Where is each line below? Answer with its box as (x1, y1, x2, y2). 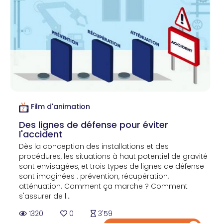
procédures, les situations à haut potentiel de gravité (19, 151, 208, 161)
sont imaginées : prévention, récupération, (19, 171, 169, 181)
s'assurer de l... (19, 191, 71, 201)
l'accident (19, 127, 63, 140)
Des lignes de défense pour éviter (19, 118, 168, 131)
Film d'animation (31, 102, 91, 112)
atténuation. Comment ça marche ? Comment (19, 181, 188, 191)
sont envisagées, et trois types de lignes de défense (19, 161, 204, 171)
